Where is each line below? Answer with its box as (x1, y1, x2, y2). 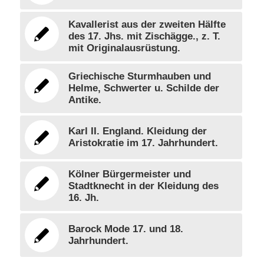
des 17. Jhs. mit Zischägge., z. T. (68, 31, 220, 42)
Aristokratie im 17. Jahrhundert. (68, 137, 218, 149)
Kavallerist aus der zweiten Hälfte (68, 19, 226, 31)
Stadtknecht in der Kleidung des (68, 180, 219, 192)
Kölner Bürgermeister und (68, 169, 191, 180)
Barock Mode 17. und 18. (68, 223, 183, 235)
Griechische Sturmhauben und (68, 71, 211, 82)
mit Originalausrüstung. (68, 42, 180, 54)
